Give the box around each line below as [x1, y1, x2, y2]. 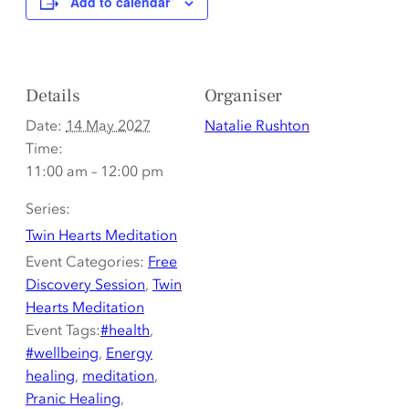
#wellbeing [26, 343, 99, 362]
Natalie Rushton [204, 116, 309, 135]
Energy [106, 343, 152, 362]
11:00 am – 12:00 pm [26, 162, 163, 181]
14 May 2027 [66, 116, 151, 135]
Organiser [204, 84, 283, 109]
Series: [26, 199, 70, 218]
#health [100, 320, 150, 340]
